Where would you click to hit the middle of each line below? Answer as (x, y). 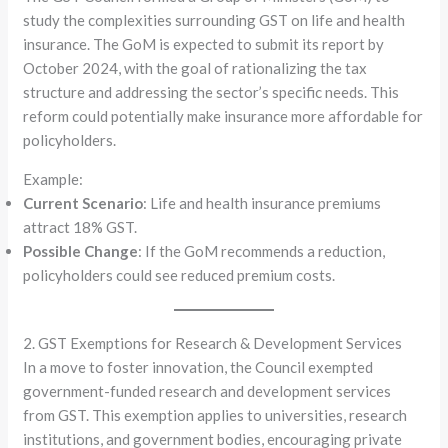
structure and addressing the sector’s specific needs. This (211, 91)
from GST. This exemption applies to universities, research (215, 415)
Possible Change (81, 250)
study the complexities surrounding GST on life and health (214, 19)
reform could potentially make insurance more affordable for (223, 115)
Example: (53, 178)
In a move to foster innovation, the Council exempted (198, 367)
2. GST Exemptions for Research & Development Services (213, 343)
